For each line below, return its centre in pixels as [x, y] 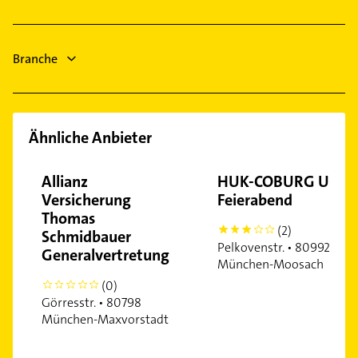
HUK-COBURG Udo [282, 181]
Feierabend [255, 199]
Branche [35, 58]
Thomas [68, 218]
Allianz [65, 181]
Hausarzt [54, 66]
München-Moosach [270, 264]
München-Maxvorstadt [105, 319]
